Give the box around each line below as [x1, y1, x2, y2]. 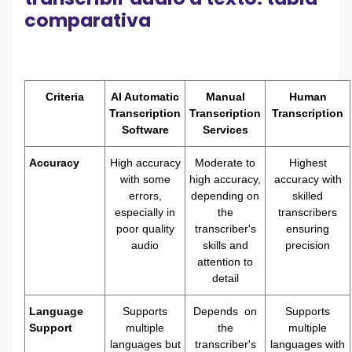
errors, [128, 189, 162, 202]
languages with [270, 337, 346, 350]
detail [211, 271, 239, 284]
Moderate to [195, 156, 256, 169]
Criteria [46, 90, 85, 103]
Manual [205, 90, 245, 103]
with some [119, 172, 170, 185]
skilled [292, 189, 324, 202]
